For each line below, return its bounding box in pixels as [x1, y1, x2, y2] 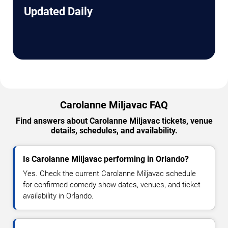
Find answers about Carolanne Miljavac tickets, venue [15, 116, 213, 126]
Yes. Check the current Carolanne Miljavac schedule [23, 169, 196, 179]
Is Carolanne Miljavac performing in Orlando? [23, 154, 189, 164]
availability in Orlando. [23, 191, 94, 201]
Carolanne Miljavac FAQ [60, 99, 168, 111]
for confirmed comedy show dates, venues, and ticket [23, 180, 201, 190]
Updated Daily [24, 5, 93, 18]
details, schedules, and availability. [50, 126, 178, 136]
